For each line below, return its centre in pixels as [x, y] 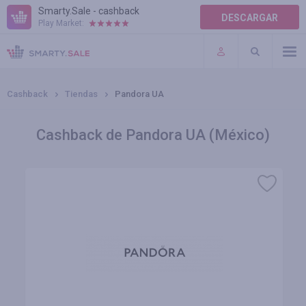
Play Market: [61, 23]
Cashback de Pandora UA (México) [153, 135]
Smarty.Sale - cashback [89, 11]
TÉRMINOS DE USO [50, 55]
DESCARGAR [250, 18]
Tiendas [81, 94]
